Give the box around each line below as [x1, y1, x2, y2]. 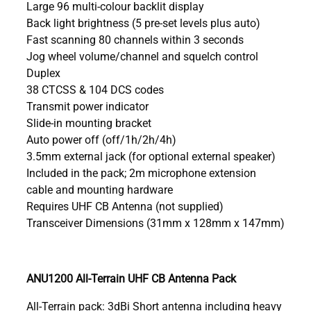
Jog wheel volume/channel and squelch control [26, 48, 258, 63]
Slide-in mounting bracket [26, 115, 151, 130]
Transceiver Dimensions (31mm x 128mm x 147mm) [26, 215, 285, 230]
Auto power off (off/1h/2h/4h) [26, 131, 176, 146]
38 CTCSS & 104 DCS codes [26, 81, 164, 96]
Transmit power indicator [26, 98, 149, 113]
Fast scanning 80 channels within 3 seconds [26, 31, 244, 47]
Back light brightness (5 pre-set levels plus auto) [26, 15, 260, 30]
